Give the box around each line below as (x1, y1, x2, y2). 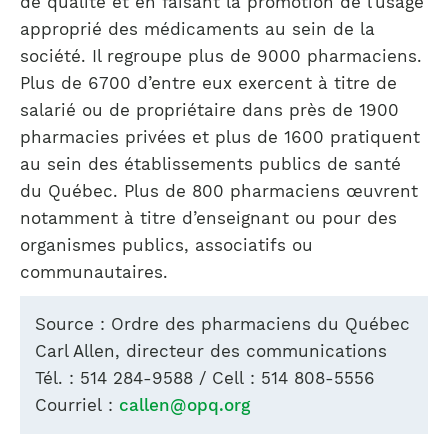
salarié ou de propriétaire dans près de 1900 (20, 100, 399, 120)
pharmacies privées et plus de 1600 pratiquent (20, 127, 420, 147)
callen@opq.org (119, 395, 250, 415)
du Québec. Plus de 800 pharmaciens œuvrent (20, 181, 418, 201)
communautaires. (20, 262, 168, 282)
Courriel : (35, 395, 119, 415)
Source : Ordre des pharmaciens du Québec (35, 314, 410, 334)
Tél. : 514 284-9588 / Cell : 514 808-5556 (35, 368, 375, 388)
